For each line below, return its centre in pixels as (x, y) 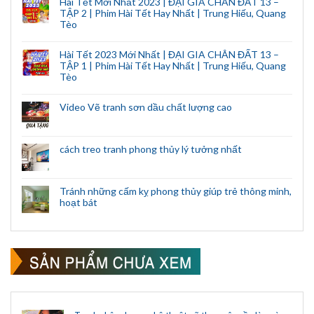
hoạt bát (78, 202)
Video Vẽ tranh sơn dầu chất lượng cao (146, 107)
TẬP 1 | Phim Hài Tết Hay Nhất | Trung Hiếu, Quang (173, 65)
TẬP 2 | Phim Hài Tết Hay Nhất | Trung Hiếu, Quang (173, 13)
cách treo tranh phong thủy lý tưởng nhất (151, 149)
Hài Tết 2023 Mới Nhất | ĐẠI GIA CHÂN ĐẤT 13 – (169, 54)
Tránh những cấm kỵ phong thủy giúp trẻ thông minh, (176, 191)
